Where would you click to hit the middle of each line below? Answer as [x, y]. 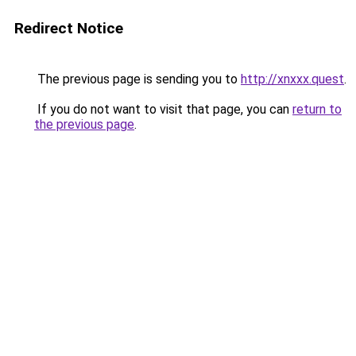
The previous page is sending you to [137, 79]
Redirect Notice [69, 28]
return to [317, 109]
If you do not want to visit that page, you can [163, 109]
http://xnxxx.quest [292, 79]
